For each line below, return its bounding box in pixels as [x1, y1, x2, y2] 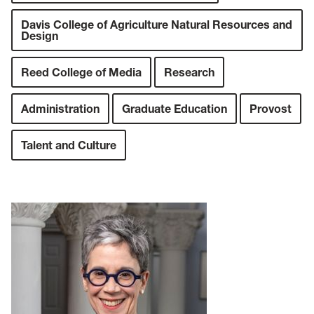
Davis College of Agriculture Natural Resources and [21, 18, 292, 32]
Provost [250, 102, 292, 116]
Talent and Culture [21, 138, 116, 153]
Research [164, 65, 214, 80]
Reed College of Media [21, 65, 142, 80]
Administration [21, 102, 100, 116]
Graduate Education [122, 102, 227, 116]
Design [21, 29, 58, 43]
